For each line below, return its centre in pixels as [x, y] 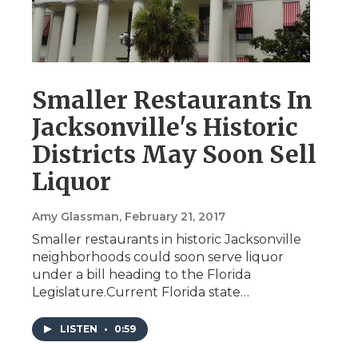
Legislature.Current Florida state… [141, 292]
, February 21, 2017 [172, 216]
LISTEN [80, 328]
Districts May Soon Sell [174, 154]
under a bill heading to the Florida [141, 274]
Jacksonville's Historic [165, 127]
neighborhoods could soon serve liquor [158, 257]
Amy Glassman [76, 216]
